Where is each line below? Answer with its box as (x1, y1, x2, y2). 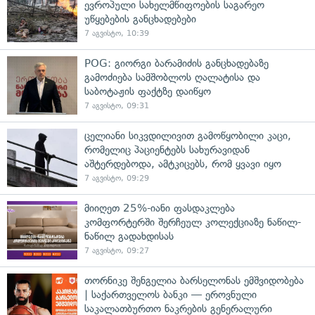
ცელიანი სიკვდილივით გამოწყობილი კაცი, (84, 129, 291, 142)
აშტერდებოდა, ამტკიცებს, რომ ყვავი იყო (84, 157, 281, 170)
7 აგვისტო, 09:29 (84, 173, 149, 183)
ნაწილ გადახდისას (84, 229, 174, 243)
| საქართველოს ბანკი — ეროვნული (84, 288, 257, 301)
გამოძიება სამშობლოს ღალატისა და (84, 70, 260, 84)
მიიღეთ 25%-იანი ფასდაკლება (84, 201, 235, 214)
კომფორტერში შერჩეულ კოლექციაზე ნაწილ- (84, 215, 301, 229)
